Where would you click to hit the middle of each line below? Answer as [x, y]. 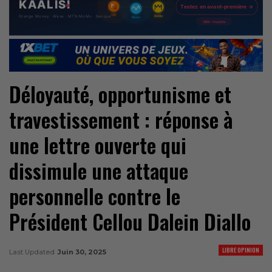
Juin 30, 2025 [82, 252]
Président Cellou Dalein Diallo [130, 222]
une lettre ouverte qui [98, 145]
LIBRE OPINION [241, 250]
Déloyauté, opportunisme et [120, 94]
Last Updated [33, 252]
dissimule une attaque [99, 171]
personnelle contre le [95, 196]
